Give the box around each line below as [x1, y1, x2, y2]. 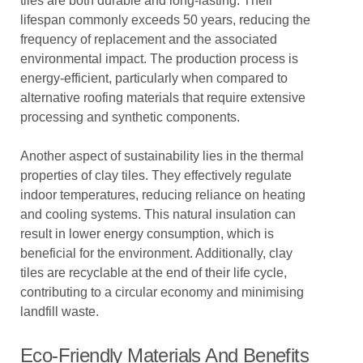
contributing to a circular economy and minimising [20, 285, 304, 299]
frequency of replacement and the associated [20, 32, 277, 46]
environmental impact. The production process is [20, 52, 298, 66]
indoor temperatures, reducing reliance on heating [20, 188, 305, 202]
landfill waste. [20, 305, 99, 318]
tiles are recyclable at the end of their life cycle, [20, 266, 287, 280]
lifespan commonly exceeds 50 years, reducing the [20, 13, 310, 27]
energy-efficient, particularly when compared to [20, 71, 288, 85]
